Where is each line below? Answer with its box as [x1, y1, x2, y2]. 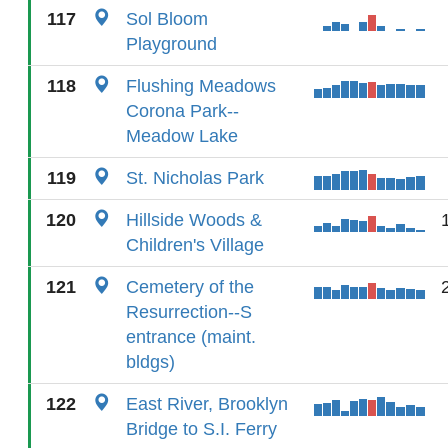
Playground [126, 34, 217, 54]
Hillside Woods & [126, 210, 262, 230]
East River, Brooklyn [126, 394, 288, 414]
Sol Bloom [126, 9, 208, 29]
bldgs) [126, 352, 175, 372]
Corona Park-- [126, 101, 239, 121]
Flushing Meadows [126, 76, 276, 96]
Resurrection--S [126, 302, 252, 322]
